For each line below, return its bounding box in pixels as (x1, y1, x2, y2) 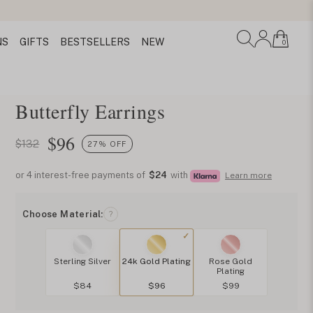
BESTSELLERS (59, 36, 130, 48)
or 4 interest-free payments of (15, 170, 148, 180)
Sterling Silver (54, 256, 111, 266)
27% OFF (88, 139, 127, 148)
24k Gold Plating (122, 256, 191, 266)
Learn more (225, 170, 272, 180)
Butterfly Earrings (15, 98, 166, 124)
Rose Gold (209, 256, 252, 266)
